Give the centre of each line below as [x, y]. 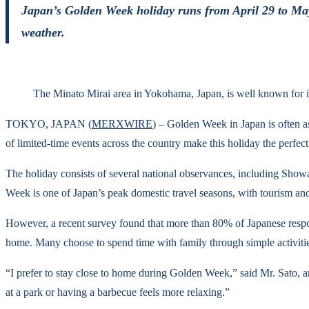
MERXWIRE [122, 124]
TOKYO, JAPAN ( [49, 124]
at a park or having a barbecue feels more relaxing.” [118, 292]
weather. [43, 32]
